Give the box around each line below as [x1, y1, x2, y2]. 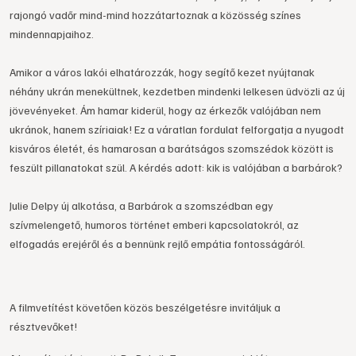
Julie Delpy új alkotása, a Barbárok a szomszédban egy [10, 199, 273, 212]
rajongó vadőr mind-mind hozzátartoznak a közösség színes [10, 8, 301, 21]
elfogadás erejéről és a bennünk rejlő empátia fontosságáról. [10, 237, 305, 250]
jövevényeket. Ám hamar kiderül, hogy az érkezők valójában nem [10, 103, 321, 117]
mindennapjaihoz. [10, 27, 94, 41]
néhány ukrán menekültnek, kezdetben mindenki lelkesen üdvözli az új [10, 84, 345, 98]
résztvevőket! [10, 319, 77, 333]
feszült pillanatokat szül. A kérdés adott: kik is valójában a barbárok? [10, 161, 342, 174]
